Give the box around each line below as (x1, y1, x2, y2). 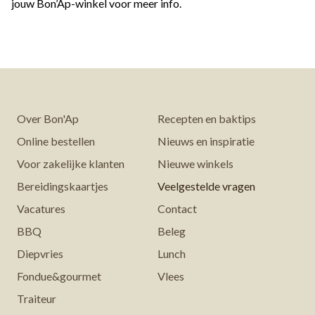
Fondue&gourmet (17, 269, 101, 283)
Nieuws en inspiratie (157, 134, 255, 148)
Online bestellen (17, 134, 95, 148)
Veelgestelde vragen (157, 179, 255, 193)
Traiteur (17, 292, 56, 305)
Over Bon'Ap (17, 112, 79, 125)
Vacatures (17, 202, 65, 215)
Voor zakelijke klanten (17, 157, 124, 170)
